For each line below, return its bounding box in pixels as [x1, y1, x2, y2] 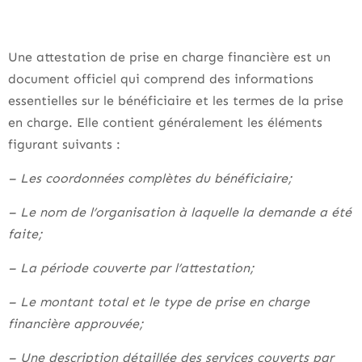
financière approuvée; [8, 316, 148, 331]
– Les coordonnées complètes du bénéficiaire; [8, 170, 297, 186]
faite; [8, 226, 47, 242]
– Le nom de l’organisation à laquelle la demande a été [8, 204, 351, 220]
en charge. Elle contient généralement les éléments [8, 115, 322, 130]
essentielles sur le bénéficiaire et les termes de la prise [8, 93, 343, 108]
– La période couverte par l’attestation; [8, 260, 259, 276]
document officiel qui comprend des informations [8, 71, 314, 86]
